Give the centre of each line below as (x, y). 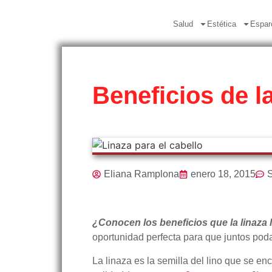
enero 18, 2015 (223, 174)
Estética (221, 24)
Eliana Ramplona (141, 174)
